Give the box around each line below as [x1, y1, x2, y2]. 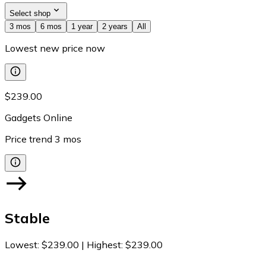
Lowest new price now [5, 42, 105, 54]
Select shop [9, 8, 50, 18]
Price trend [5, 132, 52, 145]
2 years [102, 21, 128, 31]
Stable [5, 209, 50, 227]
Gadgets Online [5, 111, 72, 123]
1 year [71, 21, 93, 31]
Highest [87, 239, 121, 251]
